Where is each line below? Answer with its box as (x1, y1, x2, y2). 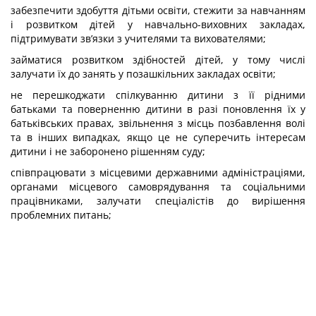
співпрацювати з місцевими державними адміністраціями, (11, 166, 305, 179)
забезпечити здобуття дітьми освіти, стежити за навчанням (11, 4, 305, 17)
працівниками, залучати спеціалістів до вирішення (11, 194, 305, 207)
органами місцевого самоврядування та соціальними (11, 180, 305, 193)
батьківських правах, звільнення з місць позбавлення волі (11, 116, 305, 130)
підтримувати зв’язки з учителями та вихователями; (11, 32, 266, 45)
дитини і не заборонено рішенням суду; (11, 145, 205, 158)
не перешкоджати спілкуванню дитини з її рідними (11, 88, 305, 102)
